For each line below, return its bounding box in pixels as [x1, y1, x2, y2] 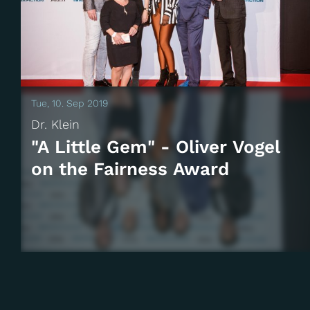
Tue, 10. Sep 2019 [31, 97, 108, 109]
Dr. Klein [31, 116, 80, 131]
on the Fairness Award [31, 158, 229, 179]
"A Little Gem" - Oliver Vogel [31, 136, 280, 157]
